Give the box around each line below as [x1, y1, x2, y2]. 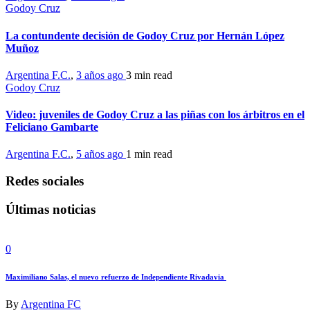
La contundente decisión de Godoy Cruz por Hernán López [6, 29, 284, 42]
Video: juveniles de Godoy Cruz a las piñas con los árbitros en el [6, 109, 304, 121]
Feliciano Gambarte [6, 121, 98, 134]
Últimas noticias [6, 201, 95, 217]
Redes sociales [6, 174, 84, 189]
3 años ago [76, 69, 126, 81]
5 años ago [76, 148, 126, 161]
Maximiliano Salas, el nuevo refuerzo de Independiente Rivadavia [6, 272, 226, 281]
